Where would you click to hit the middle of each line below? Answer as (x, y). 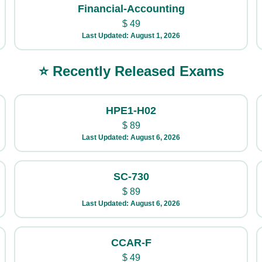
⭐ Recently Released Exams (131, 71)
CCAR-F (131, 243)
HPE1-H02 (131, 111)
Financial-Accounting (131, 9)
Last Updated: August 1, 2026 (131, 36)
